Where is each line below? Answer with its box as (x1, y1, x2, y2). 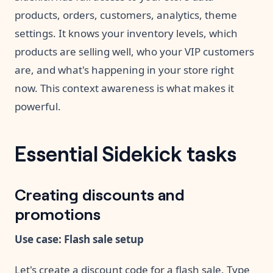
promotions (15, 202, 101, 224)
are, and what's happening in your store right (15, 62, 234, 77)
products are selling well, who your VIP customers (15, 44, 254, 58)
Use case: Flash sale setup (15, 232, 144, 246)
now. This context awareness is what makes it (15, 80, 234, 95)
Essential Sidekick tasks (15, 138, 236, 166)
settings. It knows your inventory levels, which (15, 26, 238, 40)
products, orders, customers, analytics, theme (15, 7, 237, 22)
